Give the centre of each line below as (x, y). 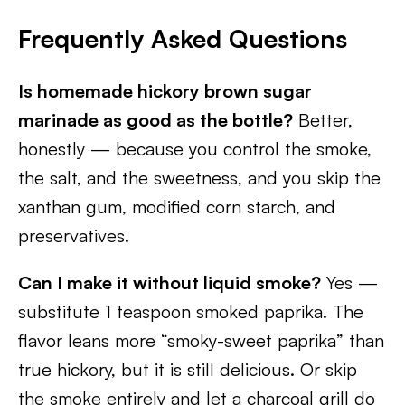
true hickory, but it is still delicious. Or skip (188, 369)
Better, (323, 120)
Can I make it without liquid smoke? (170, 283)
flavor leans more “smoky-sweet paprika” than (201, 340)
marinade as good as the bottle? (155, 120)
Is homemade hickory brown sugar (165, 91)
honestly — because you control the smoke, (195, 149)
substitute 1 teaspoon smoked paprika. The (191, 311)
